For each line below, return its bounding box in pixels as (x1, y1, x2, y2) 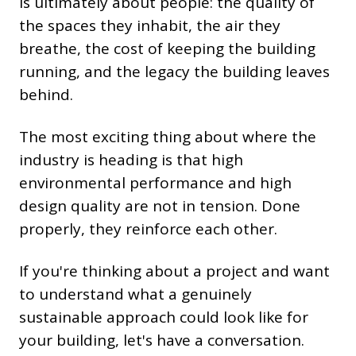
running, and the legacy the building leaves (19, 61, 330, 83)
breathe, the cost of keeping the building (19, 38, 315, 60)
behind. (19, 84, 73, 106)
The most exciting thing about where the (19, 126, 316, 148)
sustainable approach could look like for (19, 307, 308, 328)
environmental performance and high (19, 172, 292, 194)
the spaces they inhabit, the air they (19, 15, 281, 37)
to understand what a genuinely (19, 284, 252, 305)
